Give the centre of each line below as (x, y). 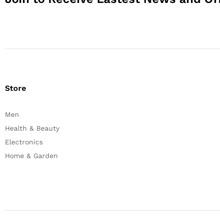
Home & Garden (31, 156)
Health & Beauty (32, 128)
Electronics (24, 142)
